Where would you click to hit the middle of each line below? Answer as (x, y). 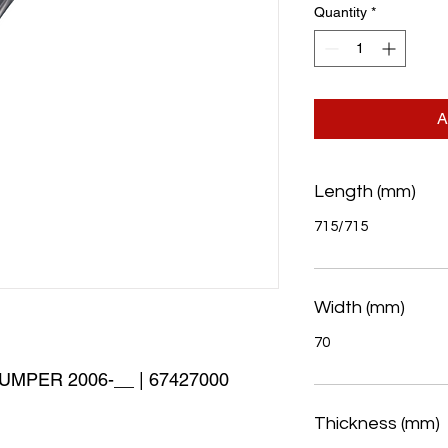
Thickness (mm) (377, 424)
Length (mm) (365, 192)
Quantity (340, 12)
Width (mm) (359, 308)
